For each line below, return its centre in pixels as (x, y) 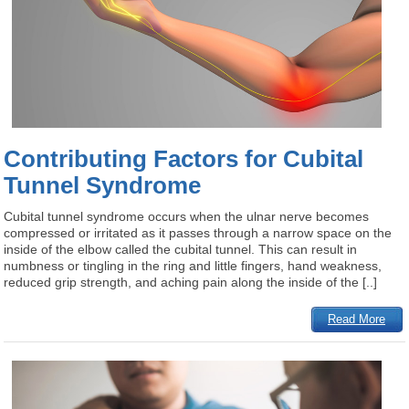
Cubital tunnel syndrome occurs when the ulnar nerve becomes (187, 217)
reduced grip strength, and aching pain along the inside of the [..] (191, 283)
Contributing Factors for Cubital (184, 159)
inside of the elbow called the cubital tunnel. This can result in (181, 250)
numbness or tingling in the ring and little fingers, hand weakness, (193, 266)
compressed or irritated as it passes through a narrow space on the (198, 233)
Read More (357, 320)
